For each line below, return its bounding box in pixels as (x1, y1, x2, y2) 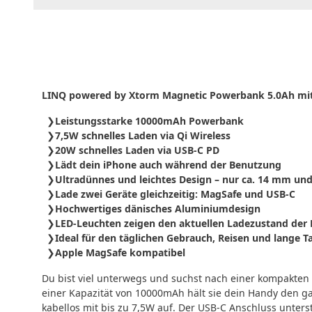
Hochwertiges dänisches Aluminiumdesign (55, 201, 260, 215)
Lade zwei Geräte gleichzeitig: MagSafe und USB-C (55, 187, 295, 201)
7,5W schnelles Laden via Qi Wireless (55, 128, 231, 142)
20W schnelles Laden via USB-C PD (55, 143, 219, 157)
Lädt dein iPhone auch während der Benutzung (55, 157, 281, 171)
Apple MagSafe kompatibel (55, 245, 185, 259)
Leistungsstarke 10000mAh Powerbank (55, 114, 244, 127)
